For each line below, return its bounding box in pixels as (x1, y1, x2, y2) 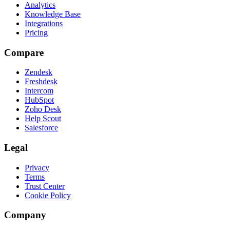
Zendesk (25, 68, 52, 77)
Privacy (25, 163, 49, 172)
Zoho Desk (25, 105, 61, 114)
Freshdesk (25, 77, 57, 86)
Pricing (25, 28, 48, 37)
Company (4, 209, 46, 221)
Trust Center (25, 181, 65, 190)
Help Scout (25, 114, 61, 123)
